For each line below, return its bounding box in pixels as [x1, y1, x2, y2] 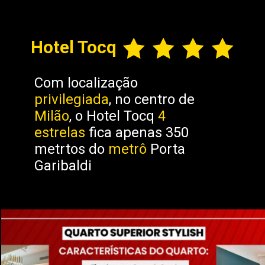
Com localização [34, 75, 138, 92]
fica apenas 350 [88, 124, 189, 141]
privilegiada [34, 91, 109, 108]
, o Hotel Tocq [69, 108, 158, 125]
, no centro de [108, 91, 195, 108]
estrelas [34, 124, 89, 141]
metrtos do [34, 141, 108, 158]
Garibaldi [34, 157, 92, 174]
